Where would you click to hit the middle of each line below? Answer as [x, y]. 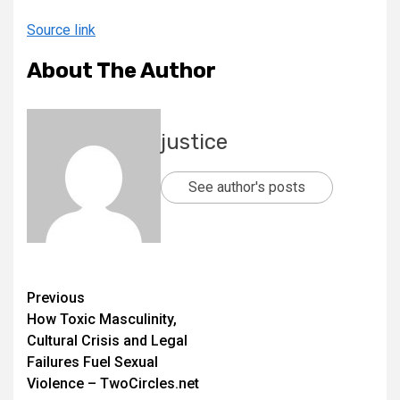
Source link [61, 30]
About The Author [121, 71]
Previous [56, 298]
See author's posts [247, 187]
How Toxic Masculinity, [102, 319]
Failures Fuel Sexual [92, 362]
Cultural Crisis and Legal [107, 341]
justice [194, 142]
